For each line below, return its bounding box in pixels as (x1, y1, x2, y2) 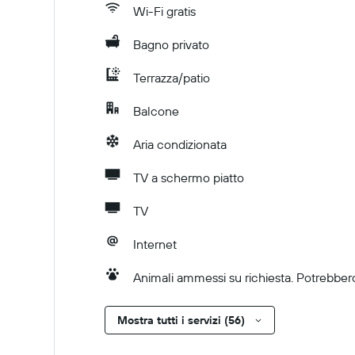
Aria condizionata (133, 136, 227, 152)
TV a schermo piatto (133, 170, 244, 185)
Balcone (133, 103, 179, 119)
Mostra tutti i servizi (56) (117, 313, 245, 327)
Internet (133, 236, 177, 252)
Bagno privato (133, 36, 209, 52)
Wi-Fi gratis (133, 3, 196, 19)
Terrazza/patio (133, 70, 210, 86)
